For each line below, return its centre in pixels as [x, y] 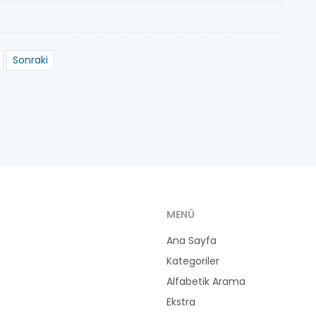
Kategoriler [193, 261]
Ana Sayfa [192, 241]
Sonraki [30, 60]
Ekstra [181, 302]
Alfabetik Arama [206, 281]
